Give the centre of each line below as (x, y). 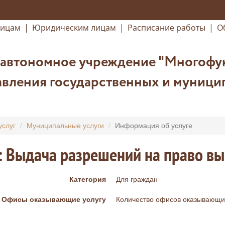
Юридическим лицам (74, 28)
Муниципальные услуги (65, 126)
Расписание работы (166, 28)
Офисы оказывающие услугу (53, 199)
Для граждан (137, 179)
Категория (87, 179)
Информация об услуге (153, 126)
